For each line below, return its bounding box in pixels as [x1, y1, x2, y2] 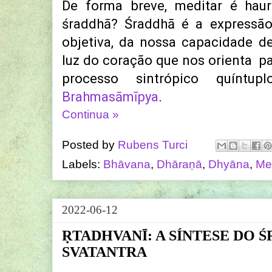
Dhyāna [208, 158, 250, 171]
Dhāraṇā [157, 158, 202, 171]
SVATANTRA [62, 244, 147, 260]
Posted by [62, 138, 118, 151]
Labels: [62, 158, 103, 171]
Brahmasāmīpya [62, 89, 158, 105]
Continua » [62, 108, 119, 121]
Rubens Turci [118, 138, 188, 151]
